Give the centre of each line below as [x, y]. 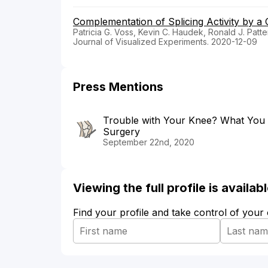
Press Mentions [118, 86]
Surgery [121, 131]
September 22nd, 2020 [149, 142]
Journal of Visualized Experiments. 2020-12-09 [165, 41]
